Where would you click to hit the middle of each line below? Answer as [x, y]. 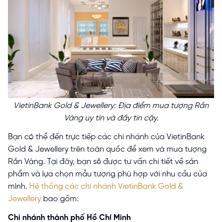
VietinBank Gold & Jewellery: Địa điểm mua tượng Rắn [111, 106]
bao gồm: [61, 199]
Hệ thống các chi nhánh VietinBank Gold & [106, 187]
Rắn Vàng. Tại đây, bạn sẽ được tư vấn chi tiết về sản [103, 162]
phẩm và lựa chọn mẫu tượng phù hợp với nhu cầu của [108, 174]
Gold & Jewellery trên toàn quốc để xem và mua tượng [107, 150]
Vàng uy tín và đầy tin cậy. [111, 118]
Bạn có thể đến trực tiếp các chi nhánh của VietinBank [106, 137]
